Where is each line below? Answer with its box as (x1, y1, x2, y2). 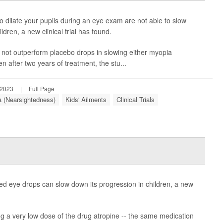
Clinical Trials (116, 95, 155, 104)
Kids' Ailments (65, 95, 107, 104)
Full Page (28, 84, 55, 93)
